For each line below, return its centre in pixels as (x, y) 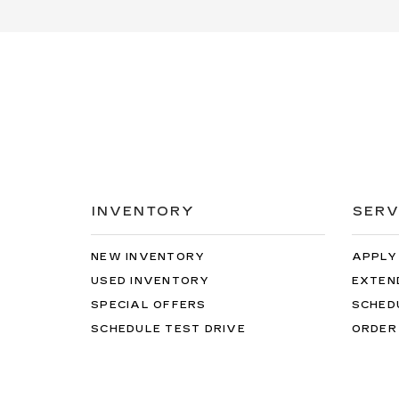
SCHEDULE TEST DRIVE (168, 329)
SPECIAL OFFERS (149, 305)
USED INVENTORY (151, 281)
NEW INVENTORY (148, 256)
